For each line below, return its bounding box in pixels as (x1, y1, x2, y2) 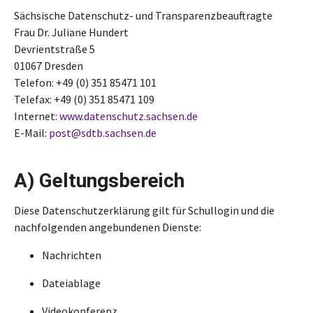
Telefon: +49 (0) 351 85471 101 (14, 75, 156, 89)
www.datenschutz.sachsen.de (59, 109, 198, 123)
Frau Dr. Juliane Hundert (14, 25, 129, 39)
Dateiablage (42, 276, 101, 290)
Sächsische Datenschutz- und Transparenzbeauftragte (14, 8, 272, 22)
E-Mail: (14, 126, 49, 140)
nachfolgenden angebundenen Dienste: (14, 220, 201, 234)
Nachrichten (42, 248, 101, 262)
